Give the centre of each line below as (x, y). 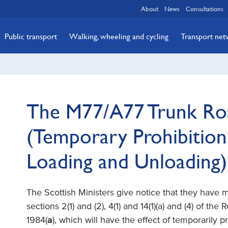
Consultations (205, 9)
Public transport (31, 36)
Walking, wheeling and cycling (119, 36)
